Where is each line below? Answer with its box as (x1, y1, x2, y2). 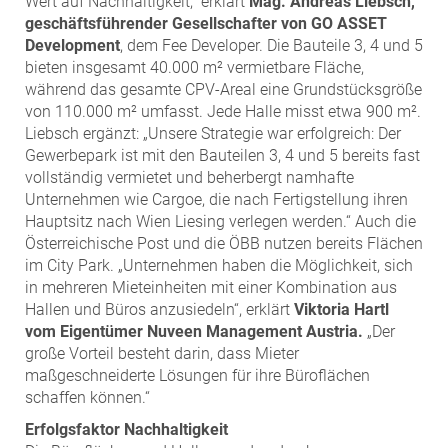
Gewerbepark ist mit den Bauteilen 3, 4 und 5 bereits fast (25, 145, 420, 165)
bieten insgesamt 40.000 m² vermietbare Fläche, (25, 57, 364, 77)
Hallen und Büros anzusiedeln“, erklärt (25, 299, 294, 319)
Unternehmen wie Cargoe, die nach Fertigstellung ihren (25, 189, 408, 209)
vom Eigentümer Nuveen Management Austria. (25, 321, 363, 341)
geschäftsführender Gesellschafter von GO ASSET (25, 13, 387, 33)
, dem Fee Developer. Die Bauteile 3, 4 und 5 (120, 35, 423, 55)
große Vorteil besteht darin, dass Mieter (25, 343, 299, 363)
